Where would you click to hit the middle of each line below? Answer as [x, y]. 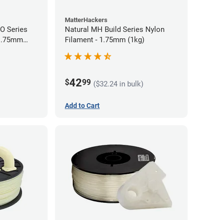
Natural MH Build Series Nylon [115, 29]
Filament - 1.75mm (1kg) [105, 40]
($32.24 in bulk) [118, 84]
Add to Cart [82, 105]
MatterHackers [86, 20]
